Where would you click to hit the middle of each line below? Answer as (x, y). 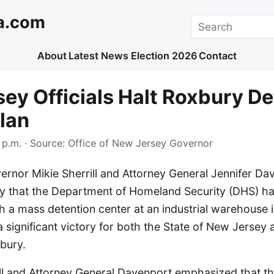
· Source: (45, 143)
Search (208, 22)
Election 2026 (164, 56)
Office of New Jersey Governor (140, 143)
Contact (218, 56)
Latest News (99, 56)
